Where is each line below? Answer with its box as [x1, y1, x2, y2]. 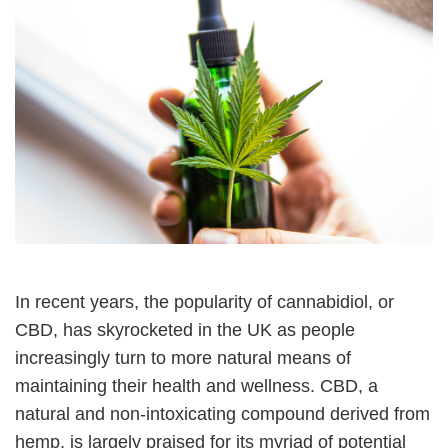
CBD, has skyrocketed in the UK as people [15, 319, 355, 340]
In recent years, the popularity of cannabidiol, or [15, 291, 394, 312]
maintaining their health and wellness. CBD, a [15, 375, 378, 396]
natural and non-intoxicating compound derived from [15, 403, 430, 424]
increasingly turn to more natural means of [15, 347, 351, 368]
